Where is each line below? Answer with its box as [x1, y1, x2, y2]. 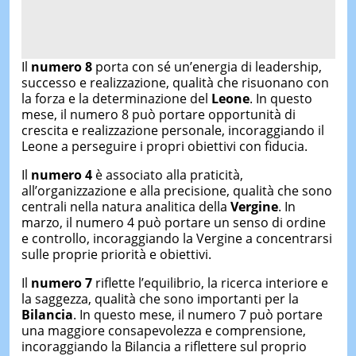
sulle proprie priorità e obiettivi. [21, 245, 211, 263]
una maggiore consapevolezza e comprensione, [21, 321, 306, 339]
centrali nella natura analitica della [21, 197, 230, 215]
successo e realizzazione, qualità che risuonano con [21, 73, 329, 91]
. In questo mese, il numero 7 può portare [72, 305, 323, 323]
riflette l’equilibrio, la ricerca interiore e [91, 273, 328, 292]
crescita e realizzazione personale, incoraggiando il [21, 121, 324, 139]
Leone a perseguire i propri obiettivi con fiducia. [21, 137, 308, 155]
